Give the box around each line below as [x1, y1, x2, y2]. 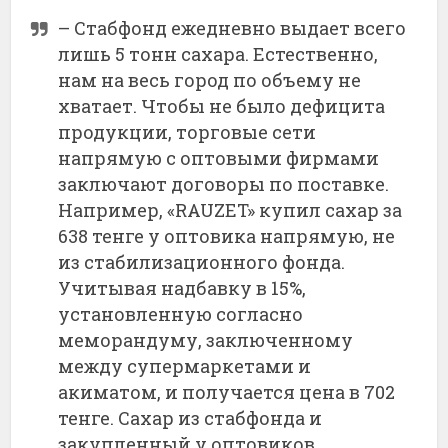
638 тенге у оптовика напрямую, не [58, 223, 396, 248]
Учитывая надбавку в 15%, [58, 275, 307, 300]
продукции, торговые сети [58, 119, 317, 144]
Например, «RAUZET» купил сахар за [58, 197, 403, 222]
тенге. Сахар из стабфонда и [58, 405, 323, 430]
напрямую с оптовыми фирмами [58, 145, 380, 170]
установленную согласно [58, 301, 304, 326]
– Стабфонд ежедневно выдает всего [58, 15, 407, 40]
